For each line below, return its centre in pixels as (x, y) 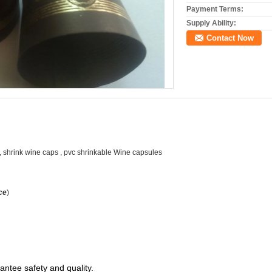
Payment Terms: (215, 9)
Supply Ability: (211, 23)
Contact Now (230, 38)
